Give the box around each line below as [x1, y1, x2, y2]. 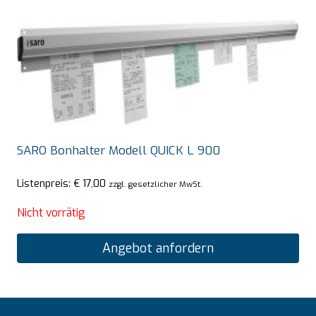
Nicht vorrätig [17, 205, 85, 220]
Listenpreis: [17, 176, 73, 190]
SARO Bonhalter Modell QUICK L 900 [17, 142, 220, 159]
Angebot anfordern [102, 239, 214, 257]
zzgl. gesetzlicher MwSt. [109, 178, 202, 190]
